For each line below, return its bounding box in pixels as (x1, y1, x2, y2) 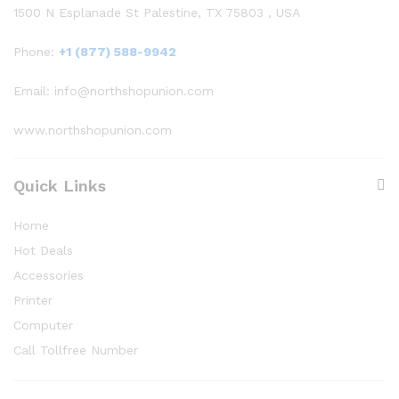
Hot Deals (13, 242, 73, 257)
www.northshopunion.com (13, 122, 172, 137)
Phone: (13, 44, 59, 59)
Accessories (13, 267, 84, 282)
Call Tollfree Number (13, 342, 138, 357)
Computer (13, 317, 73, 332)
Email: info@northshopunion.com (13, 83, 214, 98)
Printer (13, 292, 53, 307)
